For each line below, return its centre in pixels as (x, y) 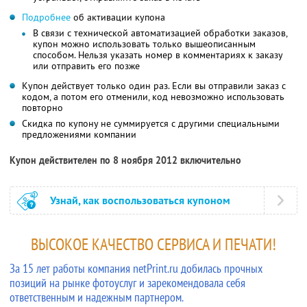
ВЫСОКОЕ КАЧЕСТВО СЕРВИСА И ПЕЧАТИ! (153, 244)
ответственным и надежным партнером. (97, 297)
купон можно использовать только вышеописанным (144, 44)
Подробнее (46, 17)
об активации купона (118, 17)
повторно (42, 107)
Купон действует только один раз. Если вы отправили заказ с (154, 85)
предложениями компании (79, 134)
